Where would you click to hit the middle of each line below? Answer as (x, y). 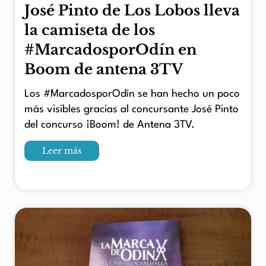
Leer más (62, 151)
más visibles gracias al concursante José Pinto (132, 109)
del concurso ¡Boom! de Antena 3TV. (110, 125)
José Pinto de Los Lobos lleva (132, 10)
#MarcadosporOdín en (110, 49)
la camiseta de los (90, 30)
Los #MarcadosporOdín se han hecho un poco (132, 94)
